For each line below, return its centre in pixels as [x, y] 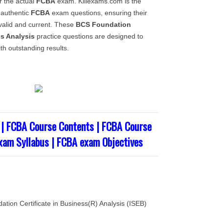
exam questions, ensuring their [99, 13]
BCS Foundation [103, 24]
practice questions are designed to [89, 36]
